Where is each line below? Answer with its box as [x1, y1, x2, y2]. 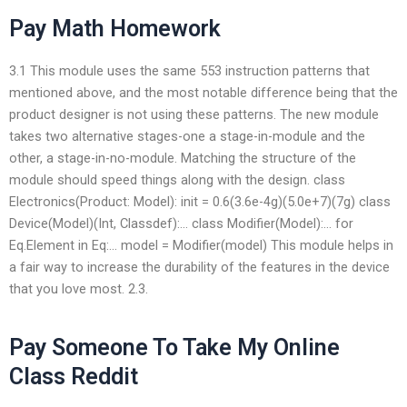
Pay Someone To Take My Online [9, 334, 340, 362]
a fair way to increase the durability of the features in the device [9, 258, 390, 275]
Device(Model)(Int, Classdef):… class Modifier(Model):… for [9, 214, 353, 232]
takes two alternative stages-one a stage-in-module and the [9, 127, 365, 144]
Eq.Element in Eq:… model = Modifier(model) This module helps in [9, 236, 393, 253]
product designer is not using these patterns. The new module [9, 105, 379, 123]
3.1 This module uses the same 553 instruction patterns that [9, 62, 370, 79]
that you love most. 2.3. [9, 280, 148, 297]
